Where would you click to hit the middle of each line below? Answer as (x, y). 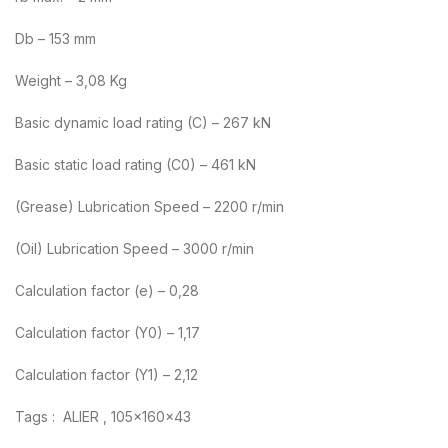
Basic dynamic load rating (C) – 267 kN (143, 122)
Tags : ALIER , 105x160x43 (103, 416)
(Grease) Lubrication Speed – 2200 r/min (149, 206)
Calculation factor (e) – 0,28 (107, 290)
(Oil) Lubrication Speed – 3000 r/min (134, 248)
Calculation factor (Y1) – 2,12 (106, 374)
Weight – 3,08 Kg (71, 80)
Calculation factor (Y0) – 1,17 (107, 332)
